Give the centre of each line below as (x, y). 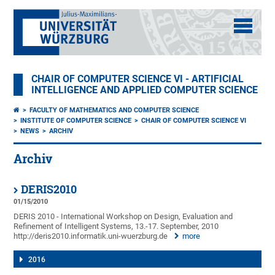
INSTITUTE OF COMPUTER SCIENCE (76, 121)
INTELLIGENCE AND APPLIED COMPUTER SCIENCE (145, 90)
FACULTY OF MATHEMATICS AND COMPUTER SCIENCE (114, 110)
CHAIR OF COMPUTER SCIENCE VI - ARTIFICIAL (138, 79)
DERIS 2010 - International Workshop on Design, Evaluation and (123, 216)
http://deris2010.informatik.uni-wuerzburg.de (91, 236)
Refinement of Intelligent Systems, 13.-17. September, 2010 (116, 226)
